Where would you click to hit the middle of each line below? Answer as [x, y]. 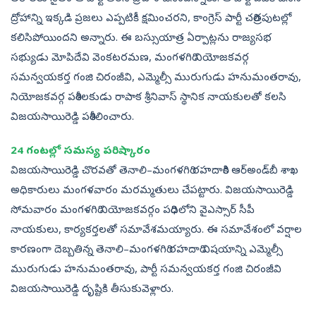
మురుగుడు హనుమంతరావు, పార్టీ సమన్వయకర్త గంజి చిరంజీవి [146, 271]
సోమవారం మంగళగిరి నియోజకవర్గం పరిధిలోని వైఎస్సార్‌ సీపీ [133, 211]
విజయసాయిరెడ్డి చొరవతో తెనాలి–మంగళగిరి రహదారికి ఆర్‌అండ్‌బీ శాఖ [154, 172]
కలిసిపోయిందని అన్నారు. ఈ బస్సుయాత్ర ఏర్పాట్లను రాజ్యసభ [141, 39]
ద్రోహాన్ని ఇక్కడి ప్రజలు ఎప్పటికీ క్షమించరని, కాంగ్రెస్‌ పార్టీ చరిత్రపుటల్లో [151, 19]
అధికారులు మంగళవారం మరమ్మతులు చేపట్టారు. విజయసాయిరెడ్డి [152, 192]
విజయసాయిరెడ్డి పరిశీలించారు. [72, 118]
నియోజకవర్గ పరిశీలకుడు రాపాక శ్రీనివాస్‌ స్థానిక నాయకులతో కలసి [148, 98]
